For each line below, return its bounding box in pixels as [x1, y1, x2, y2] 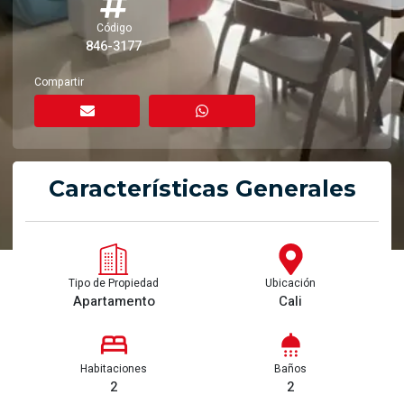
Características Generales [48, 175, 356, 202]
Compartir [34, 74, 84, 90]
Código [96, 20, 132, 36]
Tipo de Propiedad [69, 275, 159, 291]
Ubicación [265, 275, 316, 291]
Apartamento [72, 291, 155, 311]
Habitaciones [80, 361, 147, 377]
